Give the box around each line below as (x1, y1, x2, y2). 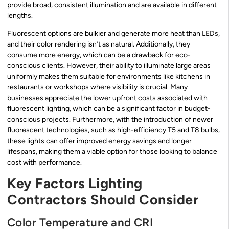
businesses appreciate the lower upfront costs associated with (7, 94, 208, 103)
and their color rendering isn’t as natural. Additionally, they (7, 40, 190, 49)
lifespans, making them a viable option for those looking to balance (7, 147, 217, 156)
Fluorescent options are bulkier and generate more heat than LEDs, (7, 29, 220, 38)
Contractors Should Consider (7, 191, 199, 208)
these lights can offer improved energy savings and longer (7, 136, 192, 146)
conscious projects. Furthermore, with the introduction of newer (7, 115, 213, 124)
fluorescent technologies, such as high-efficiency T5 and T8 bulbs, (7, 126, 220, 135)
